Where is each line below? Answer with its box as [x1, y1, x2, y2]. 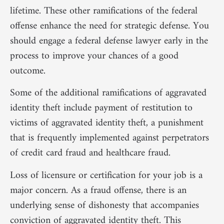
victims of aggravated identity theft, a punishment [10, 114, 203, 132]
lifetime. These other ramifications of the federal [10, 2, 197, 20]
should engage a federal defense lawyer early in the [10, 32, 208, 50]
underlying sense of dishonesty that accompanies [10, 196, 199, 214]
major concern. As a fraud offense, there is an [10, 181, 186, 199]
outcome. [10, 62, 45, 80]
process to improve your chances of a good [10, 47, 178, 65]
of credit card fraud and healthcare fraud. [10, 144, 170, 162]
